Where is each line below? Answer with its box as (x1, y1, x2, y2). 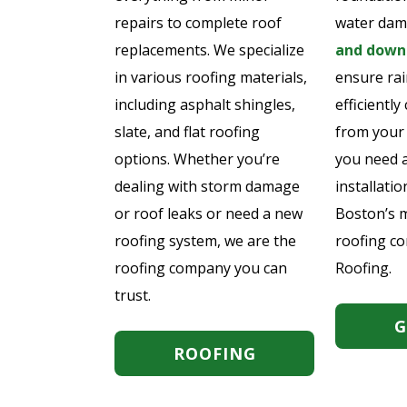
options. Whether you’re (114, 148, 280, 169)
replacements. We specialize (114, 39, 304, 60)
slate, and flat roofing (114, 121, 260, 142)
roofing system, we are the (114, 230, 296, 251)
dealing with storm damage (114, 175, 300, 196)
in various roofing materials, (114, 66, 307, 87)
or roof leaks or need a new (114, 203, 303, 223)
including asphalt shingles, (114, 94, 295, 114)
